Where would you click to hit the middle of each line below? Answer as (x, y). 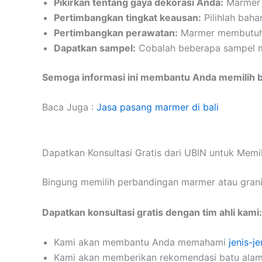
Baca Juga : (69, 107)
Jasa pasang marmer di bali (158, 107)
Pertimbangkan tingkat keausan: (127, 17)
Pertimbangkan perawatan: (116, 32)
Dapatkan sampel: (95, 48)
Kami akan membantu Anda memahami (141, 242)
